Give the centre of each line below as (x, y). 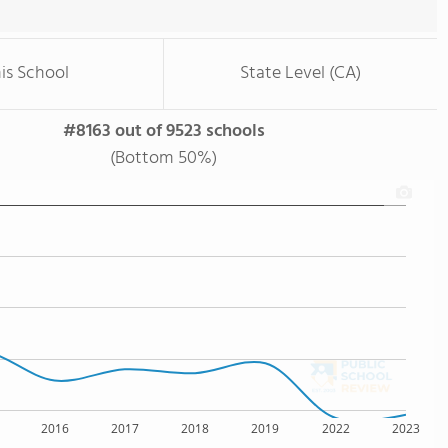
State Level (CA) (300, 73)
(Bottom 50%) (163, 158)
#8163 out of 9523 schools (163, 131)
